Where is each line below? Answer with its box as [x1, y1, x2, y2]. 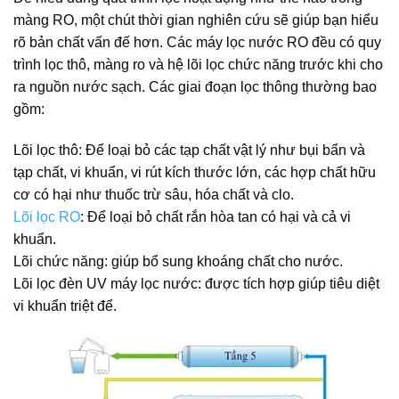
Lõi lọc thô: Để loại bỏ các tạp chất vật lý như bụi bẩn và [13, 142, 365, 158]
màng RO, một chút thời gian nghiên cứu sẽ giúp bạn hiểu [13, 12, 379, 28]
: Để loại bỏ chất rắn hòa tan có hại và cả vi [80, 208, 351, 224]
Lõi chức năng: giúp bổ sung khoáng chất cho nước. [13, 253, 343, 269]
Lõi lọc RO [13, 208, 80, 224]
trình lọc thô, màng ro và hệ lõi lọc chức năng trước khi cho [13, 56, 383, 72]
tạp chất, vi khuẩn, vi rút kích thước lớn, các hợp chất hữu [13, 164, 376, 180]
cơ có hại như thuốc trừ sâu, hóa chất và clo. [13, 186, 294, 202]
